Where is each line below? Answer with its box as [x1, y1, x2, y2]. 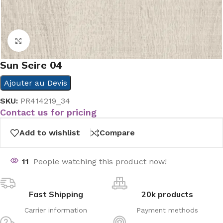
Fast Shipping [28, 189, 83, 199]
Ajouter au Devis [4, 78, 67, 88]
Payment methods [136, 206, 198, 214]
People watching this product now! [33, 156, 167, 166]
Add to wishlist [19, 128, 80, 137]
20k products [141, 189, 193, 199]
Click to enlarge [29, 36, 87, 45]
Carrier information [24, 206, 87, 214]
